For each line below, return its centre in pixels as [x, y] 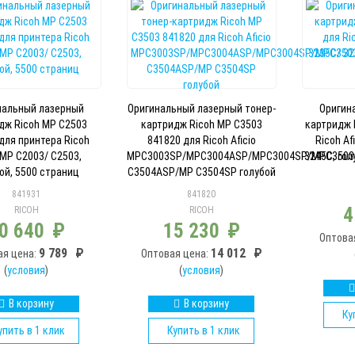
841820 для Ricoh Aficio [201, 140]
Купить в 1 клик [203, 330]
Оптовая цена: [176, 253]
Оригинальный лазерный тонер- [201, 108]
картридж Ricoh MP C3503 [201, 124]
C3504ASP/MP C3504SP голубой [201, 172]
